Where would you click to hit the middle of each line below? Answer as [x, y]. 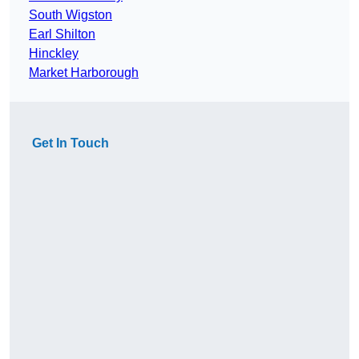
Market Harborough [84, 73]
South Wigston [71, 15]
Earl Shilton [62, 34]
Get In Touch [71, 143]
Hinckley [54, 54]
